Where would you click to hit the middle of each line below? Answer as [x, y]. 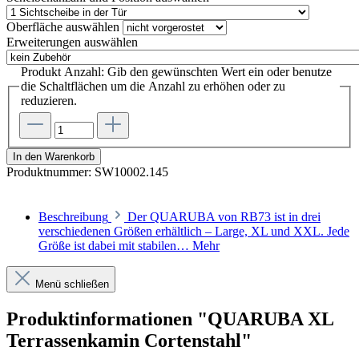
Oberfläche [34, 26]
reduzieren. [49, 100]
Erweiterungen [44, 42]
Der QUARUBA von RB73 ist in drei [224, 217]
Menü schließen [72, 284]
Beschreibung [73, 217]
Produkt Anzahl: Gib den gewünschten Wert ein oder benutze [176, 71]
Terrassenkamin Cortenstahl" [129, 341]
